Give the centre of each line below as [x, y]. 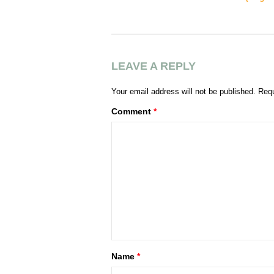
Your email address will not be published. [183, 91]
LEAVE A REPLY [154, 66]
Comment [132, 111]
